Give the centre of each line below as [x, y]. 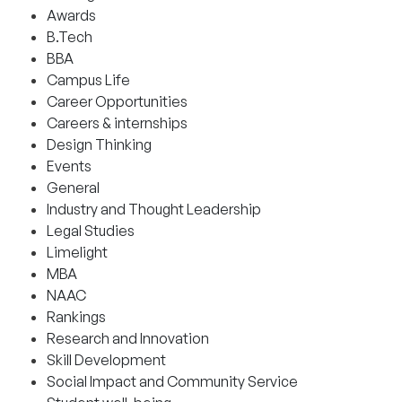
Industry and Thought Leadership [154, 210]
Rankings [76, 317]
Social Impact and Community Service [172, 382]
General [73, 188]
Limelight [77, 253]
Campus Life [88, 80]
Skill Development [106, 360]
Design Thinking [99, 145]
